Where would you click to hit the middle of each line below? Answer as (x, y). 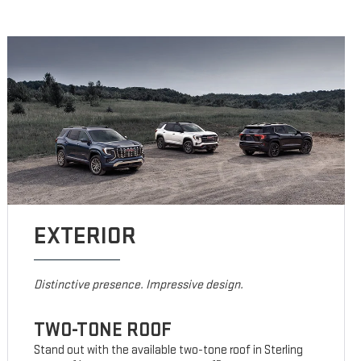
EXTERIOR (85, 237)
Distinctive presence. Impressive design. (139, 285)
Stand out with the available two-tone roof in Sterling (169, 351)
